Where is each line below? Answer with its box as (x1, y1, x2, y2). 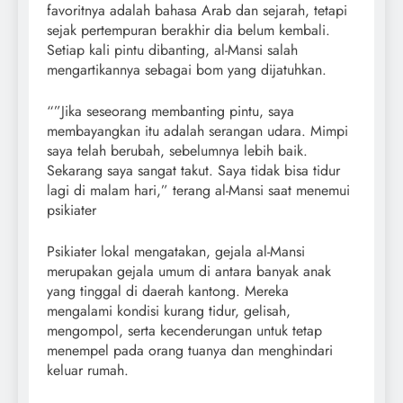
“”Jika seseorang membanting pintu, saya (47, 101, 294, 122)
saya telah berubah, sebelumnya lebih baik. (47, 140, 308, 162)
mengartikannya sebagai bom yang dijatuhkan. (47, 59, 327, 81)
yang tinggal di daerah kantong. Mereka (47, 281, 289, 302)
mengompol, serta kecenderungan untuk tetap (47, 320, 322, 342)
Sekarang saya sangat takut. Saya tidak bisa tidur (47, 160, 340, 182)
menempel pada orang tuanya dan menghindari (47, 340, 333, 362)
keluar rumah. (47, 360, 129, 381)
